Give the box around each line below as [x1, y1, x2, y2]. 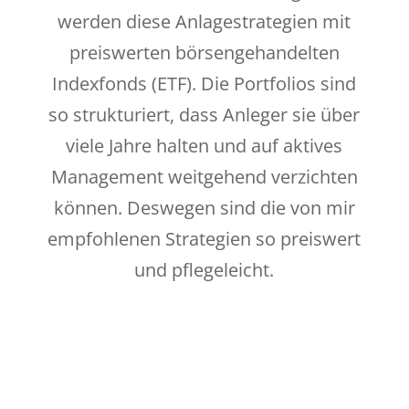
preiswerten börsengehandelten [68, 40, 340, 66]
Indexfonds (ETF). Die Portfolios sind [52, 71, 357, 97]
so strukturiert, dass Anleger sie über [48, 102, 361, 128]
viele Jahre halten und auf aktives [66, 133, 343, 159]
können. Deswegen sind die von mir [53, 195, 355, 221]
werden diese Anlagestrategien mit [58, 9, 351, 35]
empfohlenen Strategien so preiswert [47, 226, 362, 252]
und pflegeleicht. [134, 257, 275, 283]
